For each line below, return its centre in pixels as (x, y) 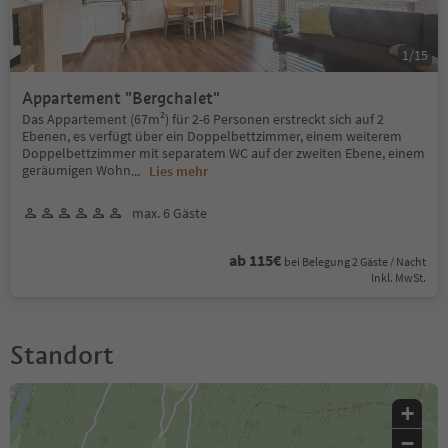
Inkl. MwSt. (398, 277)
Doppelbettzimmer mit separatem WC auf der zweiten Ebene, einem (223, 152)
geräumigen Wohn (76, 169)
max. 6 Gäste (169, 212)
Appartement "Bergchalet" (121, 98)
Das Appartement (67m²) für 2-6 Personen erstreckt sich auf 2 (203, 118)
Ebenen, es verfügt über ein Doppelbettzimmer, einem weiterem (212, 135)
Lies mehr (178, 170)
